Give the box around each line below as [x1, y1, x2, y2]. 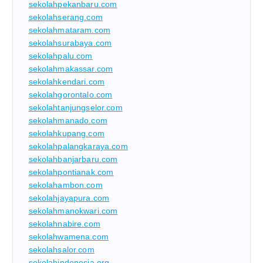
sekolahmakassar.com [28, 63, 113, 73]
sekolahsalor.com [28, 244, 95, 254]
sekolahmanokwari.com [28, 205, 118, 215]
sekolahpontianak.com [28, 167, 114, 177]
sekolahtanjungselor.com [28, 102, 123, 112]
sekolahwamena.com [28, 231, 109, 241]
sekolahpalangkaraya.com [28, 141, 128, 151]
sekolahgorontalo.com [28, 89, 113, 99]
